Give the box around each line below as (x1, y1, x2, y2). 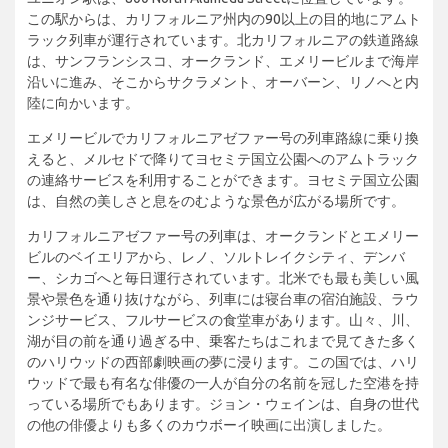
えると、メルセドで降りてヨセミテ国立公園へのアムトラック (27, 150, 419, 167)
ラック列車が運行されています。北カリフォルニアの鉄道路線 (27, 31, 419, 48)
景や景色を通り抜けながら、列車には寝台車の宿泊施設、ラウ (27, 290, 419, 307)
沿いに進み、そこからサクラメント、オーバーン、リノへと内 (27, 73, 419, 90)
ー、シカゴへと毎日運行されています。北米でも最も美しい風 (27, 269, 419, 286)
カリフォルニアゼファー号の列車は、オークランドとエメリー (27, 227, 419, 244)
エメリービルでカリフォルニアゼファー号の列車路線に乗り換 (27, 129, 419, 146)
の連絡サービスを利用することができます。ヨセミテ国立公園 (27, 171, 419, 188)
